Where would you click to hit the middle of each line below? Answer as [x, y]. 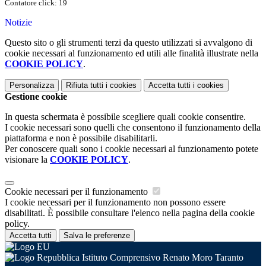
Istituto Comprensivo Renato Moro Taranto [161, 258]
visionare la [27, 160]
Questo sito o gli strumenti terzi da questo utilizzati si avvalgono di [129, 43]
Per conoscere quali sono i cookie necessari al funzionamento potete [132, 149]
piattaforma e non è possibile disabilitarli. [81, 138]
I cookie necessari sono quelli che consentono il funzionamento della [133, 128]
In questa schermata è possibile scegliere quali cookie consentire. [125, 117]
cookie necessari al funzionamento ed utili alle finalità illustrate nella [132, 53]
